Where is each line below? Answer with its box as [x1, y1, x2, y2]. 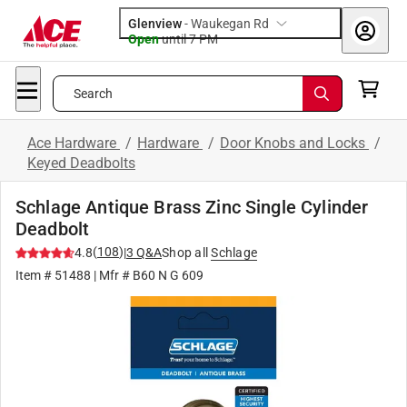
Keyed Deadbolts [27, 154, 135, 172]
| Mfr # [91, 268, 133, 283]
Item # [15, 268, 55, 283]
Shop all [162, 245, 208, 260]
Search [73, 86, 114, 101]
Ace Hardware [27, 134, 120, 152]
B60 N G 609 [133, 268, 203, 283]
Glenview [128, 16, 182, 31]
